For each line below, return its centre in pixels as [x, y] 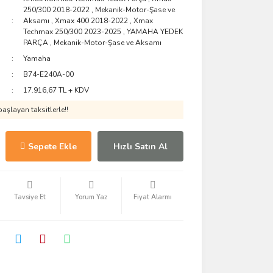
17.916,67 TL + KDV [56, 90]
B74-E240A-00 [49, 74]
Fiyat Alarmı [153, 197]
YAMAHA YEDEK [155, 32]
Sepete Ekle [52, 146]
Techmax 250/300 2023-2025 [73, 32]
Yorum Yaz [91, 197]
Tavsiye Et [30, 197]
